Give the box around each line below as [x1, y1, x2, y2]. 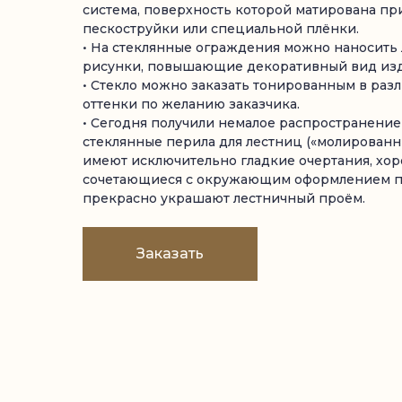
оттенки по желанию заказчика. [83, 96, 300, 112]
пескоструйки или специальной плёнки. [83, 21, 359, 37]
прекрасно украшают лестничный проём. [83, 190, 365, 206]
